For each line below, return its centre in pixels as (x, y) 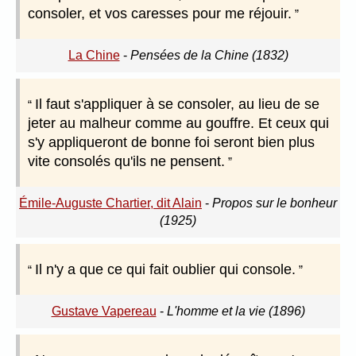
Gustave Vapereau (104, 311)
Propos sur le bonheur (275, 203)
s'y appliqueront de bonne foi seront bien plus (171, 143)
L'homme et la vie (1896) (236, 311)
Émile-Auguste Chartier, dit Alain (110, 203)
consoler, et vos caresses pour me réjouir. (160, 14)
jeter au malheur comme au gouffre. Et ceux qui (178, 124)
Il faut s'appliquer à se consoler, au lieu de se (177, 104)
